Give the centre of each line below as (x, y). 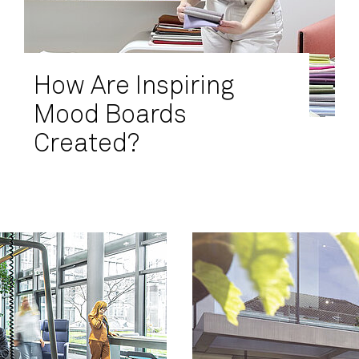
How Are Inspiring (134, 87)
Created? (87, 144)
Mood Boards (110, 115)
